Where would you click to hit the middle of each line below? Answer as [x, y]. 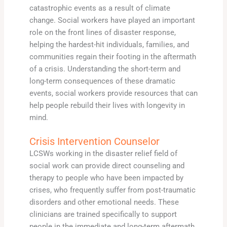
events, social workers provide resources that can [113, 93]
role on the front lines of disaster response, [102, 32]
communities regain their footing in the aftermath [112, 56]
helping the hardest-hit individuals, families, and [109, 44]
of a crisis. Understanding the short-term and [105, 69]
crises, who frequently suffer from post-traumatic [112, 190]
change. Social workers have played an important [112, 20]
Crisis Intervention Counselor [94, 142]
